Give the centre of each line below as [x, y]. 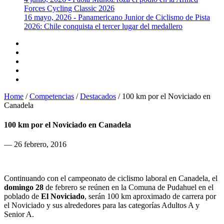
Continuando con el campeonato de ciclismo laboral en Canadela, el [111, 178]
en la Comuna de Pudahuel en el [162, 187]
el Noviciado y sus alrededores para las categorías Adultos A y [102, 205]
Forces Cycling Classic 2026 [69, 8]
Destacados [98, 96]
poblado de [22, 196]
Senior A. [19, 214]
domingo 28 [25, 187]
